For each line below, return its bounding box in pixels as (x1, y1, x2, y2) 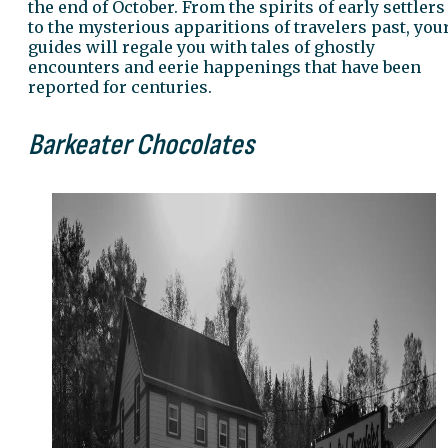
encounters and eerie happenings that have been (28, 56, 421, 77)
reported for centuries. (28, 76, 216, 97)
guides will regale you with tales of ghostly (28, 36, 375, 57)
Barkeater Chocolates (28, 126, 254, 163)
